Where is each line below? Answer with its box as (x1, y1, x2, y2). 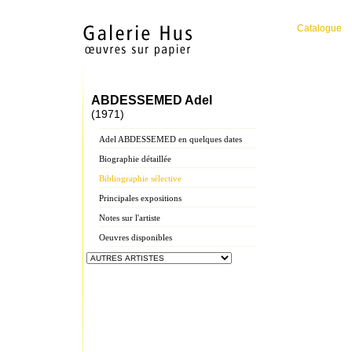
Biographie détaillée (99, 154, 171, 163)
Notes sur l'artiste (99, 213, 160, 222)
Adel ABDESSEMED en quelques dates (99, 134, 242, 144)
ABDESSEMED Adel (91, 93, 212, 107)
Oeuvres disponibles (99, 233, 172, 242)
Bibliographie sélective (99, 174, 181, 183)
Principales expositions (99, 193, 181, 203)
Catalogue (297, 23, 342, 34)
